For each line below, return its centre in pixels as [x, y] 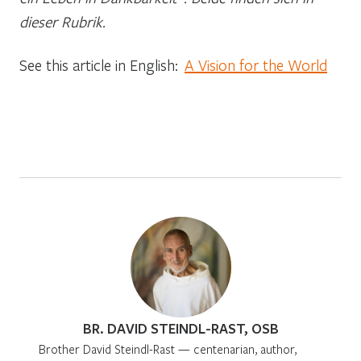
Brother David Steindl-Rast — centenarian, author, [168, 349]
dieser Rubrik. [62, 21]
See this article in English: [102, 64]
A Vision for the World [256, 64]
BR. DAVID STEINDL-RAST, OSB [180, 328]
